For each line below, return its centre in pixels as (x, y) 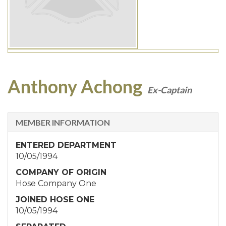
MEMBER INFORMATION (63, 122)
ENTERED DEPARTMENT (66, 145)
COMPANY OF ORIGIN (61, 172)
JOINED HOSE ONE (55, 200)
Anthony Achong (75, 86)
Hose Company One (56, 183)
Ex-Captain (169, 90)
